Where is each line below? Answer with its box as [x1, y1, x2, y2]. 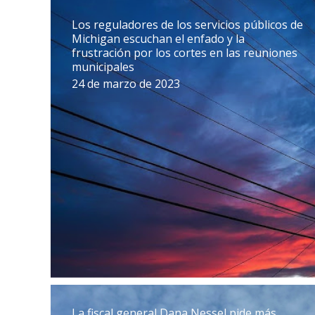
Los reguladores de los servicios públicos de [72, 17, 303, 32]
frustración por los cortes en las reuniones [72, 45, 297, 60]
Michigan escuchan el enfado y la [72, 31, 245, 46]
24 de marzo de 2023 [72, 76, 180, 91]
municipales [72, 59, 134, 75]
